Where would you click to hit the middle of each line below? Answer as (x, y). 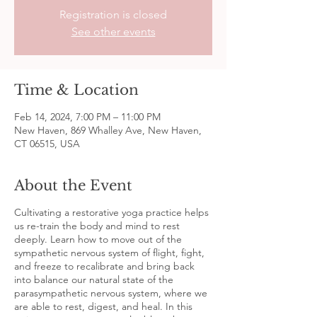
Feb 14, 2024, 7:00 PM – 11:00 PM (87, 116)
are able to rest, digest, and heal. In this (103, 306)
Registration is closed (113, 14)
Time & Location (76, 90)
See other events (113, 31)
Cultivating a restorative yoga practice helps (111, 212)
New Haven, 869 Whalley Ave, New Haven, (108, 130)
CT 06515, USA (47, 143)
